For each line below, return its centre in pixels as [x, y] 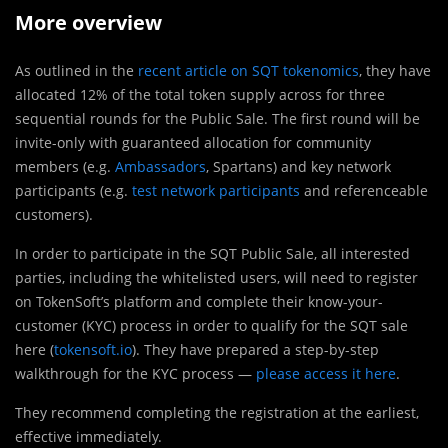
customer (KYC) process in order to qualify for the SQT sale [211, 325]
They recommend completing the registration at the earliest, [217, 412]
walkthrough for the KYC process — [135, 373]
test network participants [216, 190]
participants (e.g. [73, 190]
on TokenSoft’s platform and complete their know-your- [199, 301]
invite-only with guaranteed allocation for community [193, 142]
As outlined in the [76, 70]
